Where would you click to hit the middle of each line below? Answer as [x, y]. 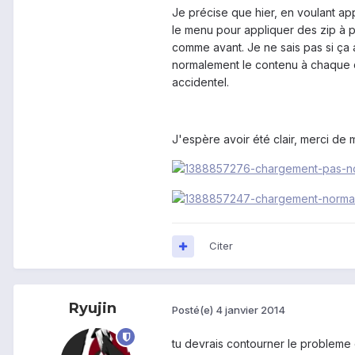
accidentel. [200, 82]
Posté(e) [194, 309]
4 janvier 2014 [250, 309]
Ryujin [93, 309]
